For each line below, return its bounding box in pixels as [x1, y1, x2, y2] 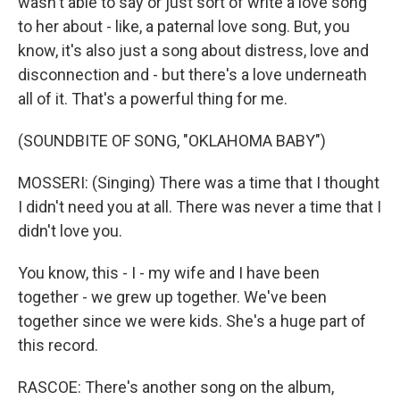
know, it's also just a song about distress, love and [18, 41, 369, 60]
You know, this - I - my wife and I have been [18, 263, 320, 282]
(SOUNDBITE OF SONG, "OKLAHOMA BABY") [18, 131, 326, 150]
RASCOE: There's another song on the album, [18, 378, 334, 396]
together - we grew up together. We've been [18, 287, 327, 306]
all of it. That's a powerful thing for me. [18, 89, 287, 108]
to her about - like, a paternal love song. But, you [18, 17, 350, 36]
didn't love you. [18, 221, 122, 240]
